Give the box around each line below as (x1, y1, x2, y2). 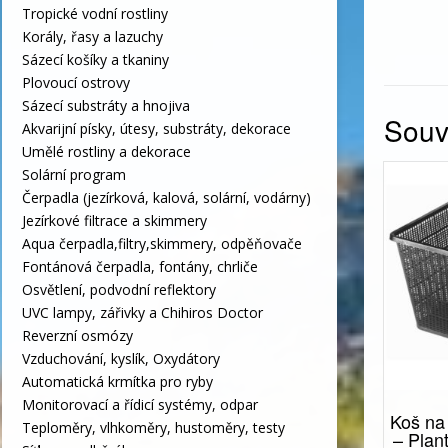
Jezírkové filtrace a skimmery (22, 210, 207, 230)
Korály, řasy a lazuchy (22, 26, 163, 46)
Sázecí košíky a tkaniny (22, 49, 169, 69)
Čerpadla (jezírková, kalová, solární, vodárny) (22, 187, 311, 207)
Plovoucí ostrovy (22, 72, 130, 92)
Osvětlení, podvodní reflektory (22, 279, 216, 299)
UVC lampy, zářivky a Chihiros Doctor (22, 302, 263, 322)
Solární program (22, 164, 126, 184)
